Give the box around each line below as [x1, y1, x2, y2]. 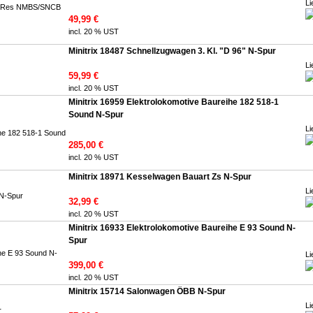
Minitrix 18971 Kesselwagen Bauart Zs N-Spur [68, 172, 252, 182]
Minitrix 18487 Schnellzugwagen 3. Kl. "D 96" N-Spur [68, 46, 276, 56]
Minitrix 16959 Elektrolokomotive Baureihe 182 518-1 [68, 97, 279, 107]
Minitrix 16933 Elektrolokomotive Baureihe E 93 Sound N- [68, 223, 296, 233]
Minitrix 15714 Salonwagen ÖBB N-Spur [68, 286, 226, 296]
